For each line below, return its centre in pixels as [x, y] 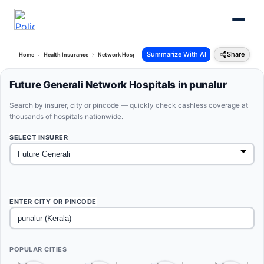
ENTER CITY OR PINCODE [53, 202]
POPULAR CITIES [38, 249]
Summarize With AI [176, 54]
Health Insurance [66, 55]
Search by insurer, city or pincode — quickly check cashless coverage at [129, 105]
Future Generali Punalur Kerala [196, 55]
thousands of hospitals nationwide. [66, 116]
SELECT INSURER [39, 137]
